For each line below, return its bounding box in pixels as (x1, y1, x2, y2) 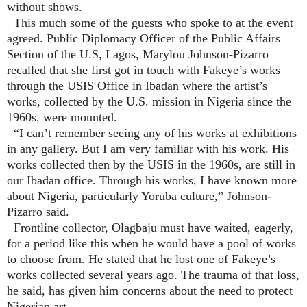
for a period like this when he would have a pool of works (7, 236, 296, 250)
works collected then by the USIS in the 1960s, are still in (7, 157, 295, 171)
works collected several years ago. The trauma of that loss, (7, 267, 299, 282)
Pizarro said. (7, 204, 69, 219)
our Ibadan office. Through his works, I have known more (7, 173, 297, 187)
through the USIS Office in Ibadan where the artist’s (7, 78, 267, 93)
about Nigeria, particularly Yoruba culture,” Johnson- (7, 188, 271, 203)
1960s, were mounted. (7, 110, 117, 124)
